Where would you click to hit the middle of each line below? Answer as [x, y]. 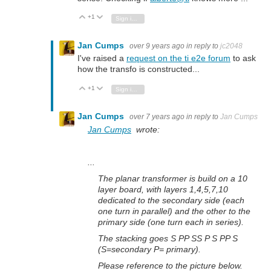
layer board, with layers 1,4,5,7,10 [163, 189]
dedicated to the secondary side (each [171, 200]
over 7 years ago [157, 117]
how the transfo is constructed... [139, 69]
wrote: [145, 129]
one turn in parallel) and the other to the [174, 211]
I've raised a [102, 58]
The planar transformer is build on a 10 [173, 178]
